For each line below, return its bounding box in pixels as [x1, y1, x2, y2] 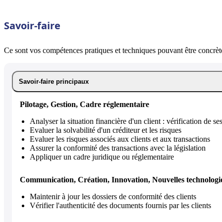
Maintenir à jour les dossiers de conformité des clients [30, 192, 196, 201]
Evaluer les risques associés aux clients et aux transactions [30, 134, 210, 143]
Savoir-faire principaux [19, 77, 89, 85]
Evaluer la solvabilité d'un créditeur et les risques [30, 125, 181, 134]
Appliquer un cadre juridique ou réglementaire [30, 152, 174, 161]
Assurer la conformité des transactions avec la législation [30, 143, 206, 152]
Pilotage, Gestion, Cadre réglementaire [20, 100, 149, 109]
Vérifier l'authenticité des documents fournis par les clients [30, 201, 211, 210]
